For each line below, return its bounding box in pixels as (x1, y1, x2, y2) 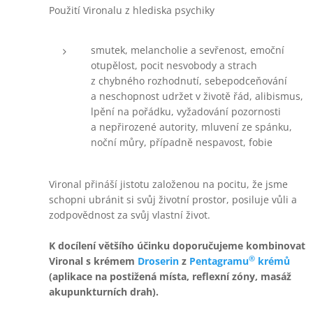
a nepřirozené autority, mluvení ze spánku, (91, 120, 292, 133)
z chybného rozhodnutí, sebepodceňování (91, 74, 287, 87)
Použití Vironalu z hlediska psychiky (49, 3, 214, 17)
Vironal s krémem (49, 254, 138, 268)
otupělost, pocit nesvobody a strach (91, 59, 257, 72)
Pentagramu (189, 254, 249, 268)
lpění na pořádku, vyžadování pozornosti (91, 105, 281, 118)
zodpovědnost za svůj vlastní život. (49, 208, 210, 221)
